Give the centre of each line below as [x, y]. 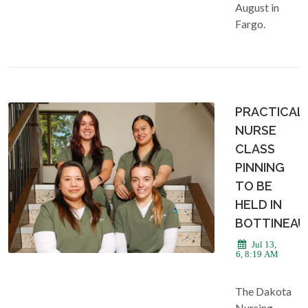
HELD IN [258, 204]
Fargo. [250, 23]
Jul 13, [263, 244]
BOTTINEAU [271, 223]
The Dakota [263, 291]
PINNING [260, 167]
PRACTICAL [269, 111]
